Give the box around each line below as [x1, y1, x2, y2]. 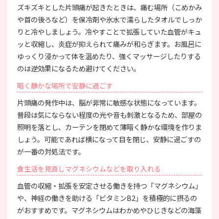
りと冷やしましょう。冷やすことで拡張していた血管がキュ [17, 26, 201, 37]
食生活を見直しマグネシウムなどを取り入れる [17, 164, 161, 174]
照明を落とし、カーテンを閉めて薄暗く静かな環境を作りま [17, 122, 202, 132]
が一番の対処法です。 [17, 146, 85, 157]
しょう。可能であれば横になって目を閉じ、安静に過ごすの [17, 134, 201, 145]
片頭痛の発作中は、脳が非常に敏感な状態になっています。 [17, 97, 201, 108]
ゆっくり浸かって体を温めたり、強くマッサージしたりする [17, 51, 201, 62]
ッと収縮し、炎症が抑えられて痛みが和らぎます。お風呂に [17, 39, 201, 49]
